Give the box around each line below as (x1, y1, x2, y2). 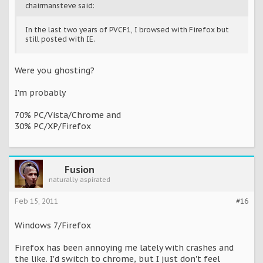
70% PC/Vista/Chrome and (15, 110, 121, 121)
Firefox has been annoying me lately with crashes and (15, 242, 234, 254)
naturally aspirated (49, 176, 110, 184)
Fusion (65, 164, 95, 176)
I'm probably (15, 87, 66, 99)
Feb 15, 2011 (15, 197, 58, 206)
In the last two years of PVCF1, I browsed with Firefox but (25, 25, 229, 35)
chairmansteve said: (25, 1, 95, 11)
